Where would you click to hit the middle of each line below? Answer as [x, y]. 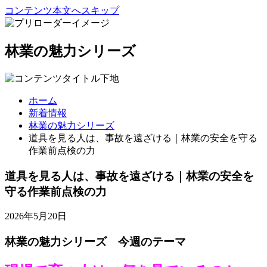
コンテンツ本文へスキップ [62, 10]
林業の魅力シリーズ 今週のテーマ [95, 241]
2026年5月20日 [36, 216]
